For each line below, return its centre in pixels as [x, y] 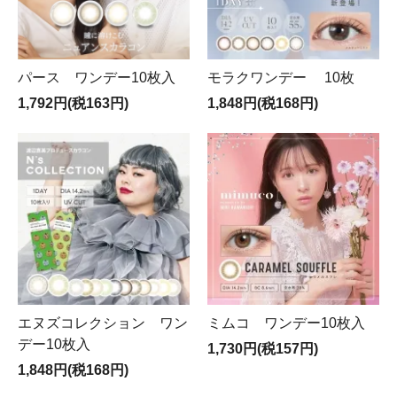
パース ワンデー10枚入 [97, 78]
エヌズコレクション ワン [103, 323]
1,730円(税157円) [263, 349]
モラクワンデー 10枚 [281, 78]
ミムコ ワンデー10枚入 [286, 323]
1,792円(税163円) [73, 104]
